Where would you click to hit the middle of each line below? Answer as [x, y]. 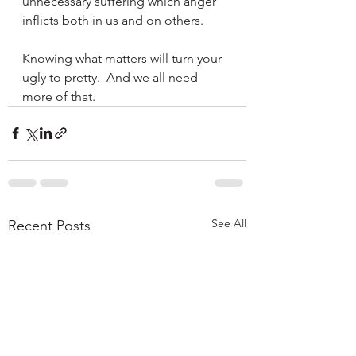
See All [229, 223]
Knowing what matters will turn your [124, 58]
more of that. [60, 96]
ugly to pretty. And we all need [112, 77]
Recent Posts [49, 225]
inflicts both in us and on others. [113, 20]
